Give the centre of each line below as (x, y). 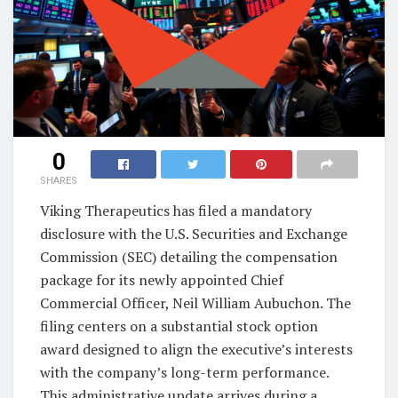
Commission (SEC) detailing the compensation (189, 256)
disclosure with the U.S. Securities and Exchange (194, 233)
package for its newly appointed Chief (162, 279)
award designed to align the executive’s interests (196, 349)
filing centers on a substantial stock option (179, 326)
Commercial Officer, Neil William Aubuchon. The (195, 302)
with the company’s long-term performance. (184, 372)
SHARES (59, 180)
